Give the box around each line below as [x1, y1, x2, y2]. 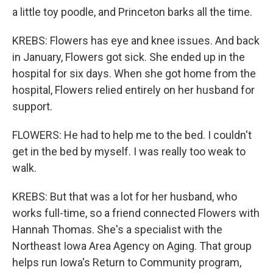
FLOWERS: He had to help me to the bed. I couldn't [12, 129, 252, 141]
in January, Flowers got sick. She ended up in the [12, 51, 245, 63]
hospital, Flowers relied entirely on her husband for [12, 83, 255, 96]
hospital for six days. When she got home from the [12, 67, 256, 80]
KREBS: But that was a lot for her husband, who [12, 190, 237, 203]
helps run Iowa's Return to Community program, [12, 256, 241, 269]
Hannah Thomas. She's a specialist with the [12, 223, 222, 236]
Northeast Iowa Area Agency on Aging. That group [12, 239, 252, 252]
